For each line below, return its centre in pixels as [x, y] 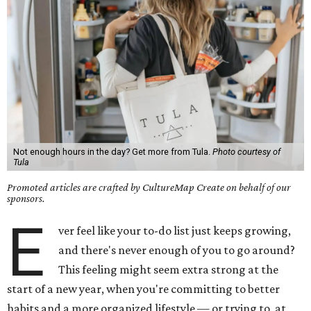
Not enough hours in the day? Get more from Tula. [112, 152]
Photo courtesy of [246, 152]
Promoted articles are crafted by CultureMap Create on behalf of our [149, 187]
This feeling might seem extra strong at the [169, 269]
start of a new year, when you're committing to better [143, 289]
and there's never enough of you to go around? [177, 250]
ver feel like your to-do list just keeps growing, [175, 230]
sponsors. [26, 198]
